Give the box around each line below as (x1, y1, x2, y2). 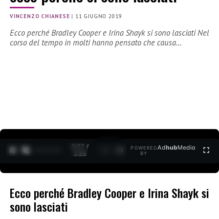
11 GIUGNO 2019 (75, 13, 122, 20)
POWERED (131, 145, 158, 151)
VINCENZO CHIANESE (10, 13, 70, 20)
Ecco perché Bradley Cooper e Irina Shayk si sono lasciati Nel (10, 27, 209, 39)
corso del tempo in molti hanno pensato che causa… (10, 37, 182, 48)
